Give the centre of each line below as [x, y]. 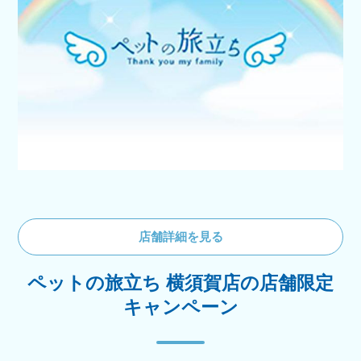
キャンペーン [180, 307]
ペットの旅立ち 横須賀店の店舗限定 [180, 283]
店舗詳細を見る [180, 237]
